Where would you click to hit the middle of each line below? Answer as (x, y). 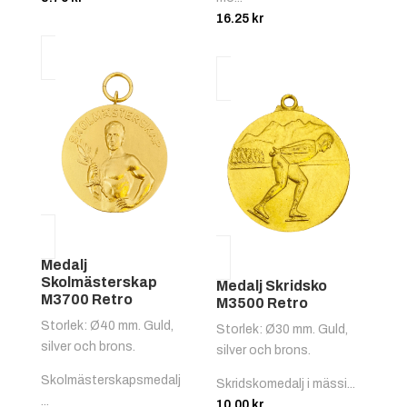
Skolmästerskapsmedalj (110, 381)
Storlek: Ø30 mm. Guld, (283, 330)
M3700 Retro (86, 300)
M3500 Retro (263, 303)
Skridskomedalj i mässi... (286, 384)
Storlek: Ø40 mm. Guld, (107, 326)
